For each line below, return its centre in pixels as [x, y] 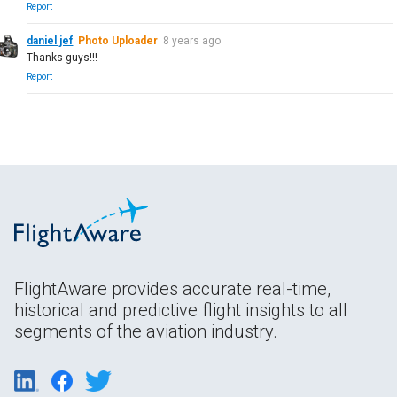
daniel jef [50, 40]
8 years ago [192, 40]
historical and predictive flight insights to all [181, 310]
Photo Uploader [118, 40]
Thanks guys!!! [62, 57]
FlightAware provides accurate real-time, [172, 288]
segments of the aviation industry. [146, 331]
